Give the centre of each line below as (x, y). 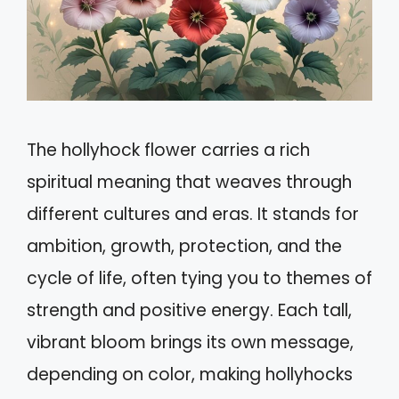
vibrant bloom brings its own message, (190, 343)
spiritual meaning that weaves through (189, 183)
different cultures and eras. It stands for (193, 215)
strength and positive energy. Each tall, (189, 311)
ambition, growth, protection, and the (184, 247)
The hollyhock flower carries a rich (168, 151)
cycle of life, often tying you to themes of (199, 279)
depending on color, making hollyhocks (190, 375)
